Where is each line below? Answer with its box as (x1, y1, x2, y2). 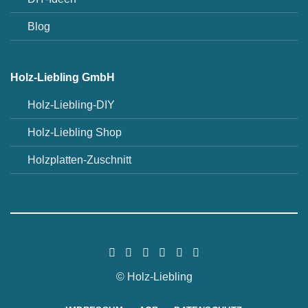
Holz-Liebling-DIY (27, 98, 115, 111)
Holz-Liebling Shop (27, 126, 122, 138)
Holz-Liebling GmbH (10, 71, 115, 83)
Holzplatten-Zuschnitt (27, 153, 131, 166)
